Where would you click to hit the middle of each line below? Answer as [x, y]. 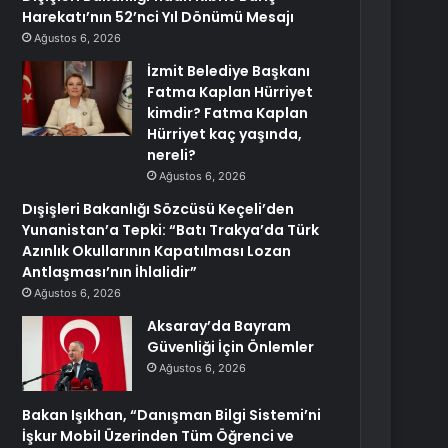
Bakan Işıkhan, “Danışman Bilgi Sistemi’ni [172, 415]
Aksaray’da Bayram [219, 326]
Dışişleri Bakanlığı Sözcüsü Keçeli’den [158, 209]
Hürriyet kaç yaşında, [225, 134]
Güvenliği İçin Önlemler [231, 347]
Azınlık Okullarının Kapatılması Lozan [157, 251]
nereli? [172, 155]
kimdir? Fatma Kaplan [228, 113]
